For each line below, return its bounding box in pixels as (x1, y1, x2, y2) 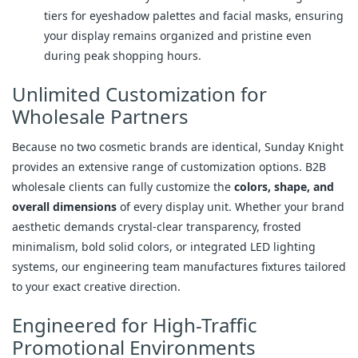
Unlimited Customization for (12, 80, 267, 107)
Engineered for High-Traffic (12, 311, 257, 338)
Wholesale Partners (12, 102, 189, 129)
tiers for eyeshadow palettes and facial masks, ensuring (44, 7, 344, 23)
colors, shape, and (234, 178, 334, 194)
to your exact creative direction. (12, 278, 181, 294)
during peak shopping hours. (44, 47, 201, 63)
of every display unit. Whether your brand (117, 198, 344, 214)
